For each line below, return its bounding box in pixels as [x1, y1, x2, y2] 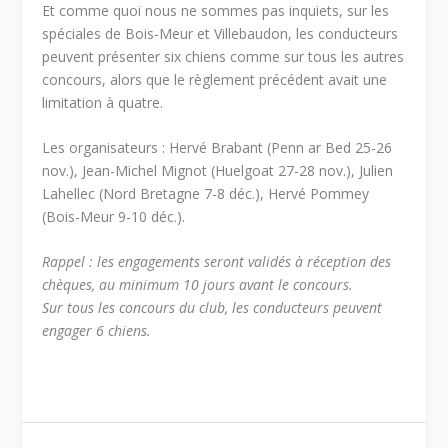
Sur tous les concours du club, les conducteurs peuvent [42, 298, 383, 318]
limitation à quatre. [42, 92, 164, 112]
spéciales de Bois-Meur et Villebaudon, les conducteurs [42, 23, 399, 43]
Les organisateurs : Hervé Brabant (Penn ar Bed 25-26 [42, 138, 393, 157]
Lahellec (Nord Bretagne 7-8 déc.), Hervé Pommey [42, 184, 370, 203]
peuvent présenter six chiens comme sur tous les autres [42, 46, 405, 66]
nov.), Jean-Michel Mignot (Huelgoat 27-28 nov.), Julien [42, 161, 394, 180]
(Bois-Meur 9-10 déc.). [42, 207, 186, 226]
